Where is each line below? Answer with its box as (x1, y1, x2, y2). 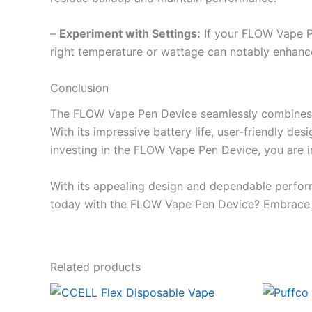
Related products (50, 259, 141, 274)
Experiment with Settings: (59, 26, 201, 41)
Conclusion (50, 80, 109, 95)
